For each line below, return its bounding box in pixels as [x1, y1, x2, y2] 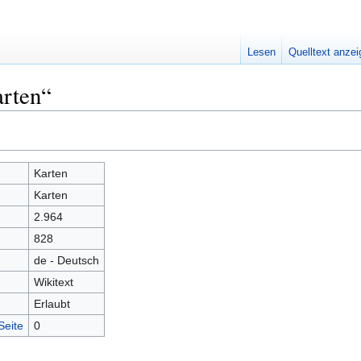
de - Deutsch [33, 254, 99, 267]
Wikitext [33, 276, 73, 288]
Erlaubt [33, 297, 70, 310]
